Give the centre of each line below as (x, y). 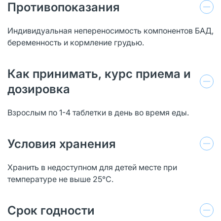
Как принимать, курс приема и (99, 74)
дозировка (39, 89)
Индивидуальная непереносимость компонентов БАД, (110, 30)
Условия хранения (62, 144)
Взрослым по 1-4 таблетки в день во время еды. (98, 112)
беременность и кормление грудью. (76, 42)
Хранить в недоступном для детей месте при (92, 167)
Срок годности (51, 210)
